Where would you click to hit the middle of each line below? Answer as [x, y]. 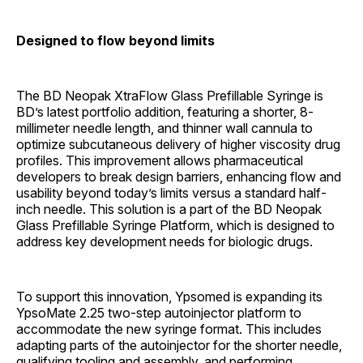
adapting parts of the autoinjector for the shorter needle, [179, 345]
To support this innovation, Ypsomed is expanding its [169, 296]
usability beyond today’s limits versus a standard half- [171, 192]
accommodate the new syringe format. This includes [169, 329]
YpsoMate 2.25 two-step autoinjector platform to [159, 312]
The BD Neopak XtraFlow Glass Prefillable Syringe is [170, 95]
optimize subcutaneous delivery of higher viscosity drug [178, 144]
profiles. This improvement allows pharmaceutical [160, 160]
